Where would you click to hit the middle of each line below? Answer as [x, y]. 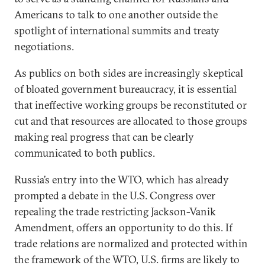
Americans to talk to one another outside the [116, 14]
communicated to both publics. [85, 153]
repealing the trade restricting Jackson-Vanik [115, 211]
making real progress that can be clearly [104, 137]
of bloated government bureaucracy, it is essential [125, 89]
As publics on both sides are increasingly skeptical [129, 73]
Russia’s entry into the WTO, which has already [122, 180]
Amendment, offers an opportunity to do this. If [123, 227]
